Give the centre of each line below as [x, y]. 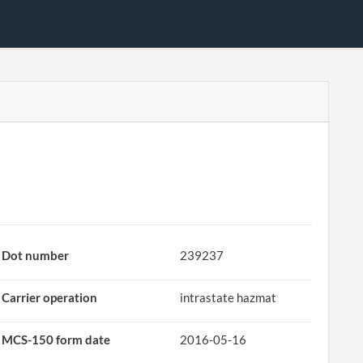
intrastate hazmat [228, 297]
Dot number [36, 255]
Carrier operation [50, 297]
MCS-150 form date [56, 340]
